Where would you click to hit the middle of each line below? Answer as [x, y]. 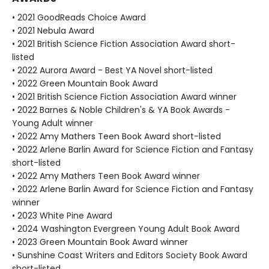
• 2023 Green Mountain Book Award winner [100, 242]
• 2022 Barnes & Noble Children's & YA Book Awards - [121, 110]
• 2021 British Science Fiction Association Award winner [124, 96]
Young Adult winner [53, 123]
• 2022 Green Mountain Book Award [85, 83]
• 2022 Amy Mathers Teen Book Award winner [106, 176]
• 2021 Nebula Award [53, 30]
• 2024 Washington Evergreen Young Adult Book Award [126, 228]
